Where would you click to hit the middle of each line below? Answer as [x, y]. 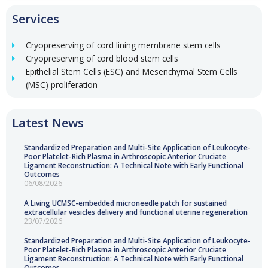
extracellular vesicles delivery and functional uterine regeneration [136, 212]
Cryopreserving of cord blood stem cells [102, 59]
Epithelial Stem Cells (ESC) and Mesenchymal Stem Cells [131, 72]
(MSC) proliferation [61, 85]
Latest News [48, 123]
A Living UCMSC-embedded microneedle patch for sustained [125, 203]
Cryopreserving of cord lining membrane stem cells [123, 45]
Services [36, 19]
